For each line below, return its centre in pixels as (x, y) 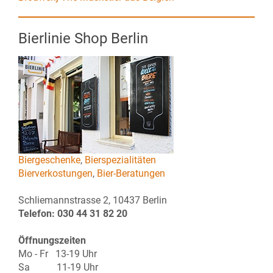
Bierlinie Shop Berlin (83, 38)
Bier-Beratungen (131, 173)
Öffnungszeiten (52, 240)
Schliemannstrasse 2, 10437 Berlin (93, 200)
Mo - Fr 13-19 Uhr (58, 254)
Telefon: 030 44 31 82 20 (73, 214)
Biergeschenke (49, 160)
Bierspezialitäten (120, 160)
